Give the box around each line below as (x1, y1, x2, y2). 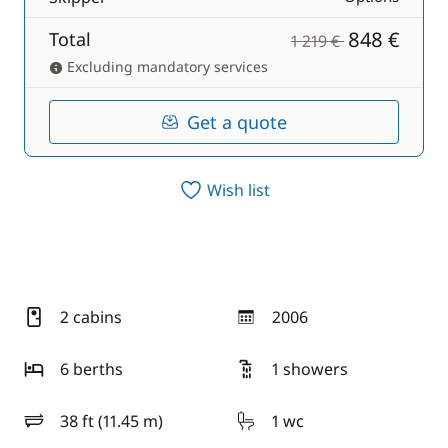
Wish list (206, 179, 270, 201)
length (23, 418, 76, 441)
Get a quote (187, 110, 287, 134)
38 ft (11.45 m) (60, 410, 163, 432)
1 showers (272, 358, 348, 380)
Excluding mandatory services (63, 57, 268, 76)
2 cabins (60, 306, 122, 328)
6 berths (60, 358, 123, 380)
